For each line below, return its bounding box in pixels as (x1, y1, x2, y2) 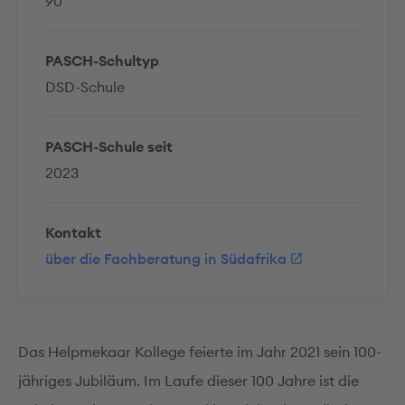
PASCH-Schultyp (45, 52, 159, 70)
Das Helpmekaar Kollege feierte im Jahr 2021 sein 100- (18, 343, 381, 361)
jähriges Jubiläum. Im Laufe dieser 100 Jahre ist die (18, 372, 359, 390)
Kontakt (45, 223, 101, 241)
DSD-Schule (45, 78, 125, 96)
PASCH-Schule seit (45, 137, 173, 155)
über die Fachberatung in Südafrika (45, 250, 287, 268)
